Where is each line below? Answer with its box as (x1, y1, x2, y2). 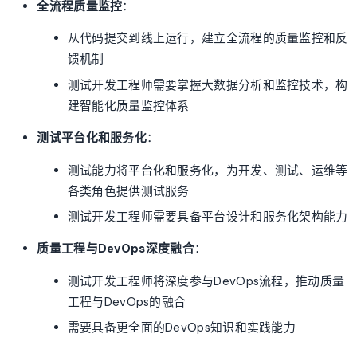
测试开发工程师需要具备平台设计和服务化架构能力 (67, 208, 348, 225)
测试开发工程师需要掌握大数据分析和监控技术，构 (67, 76, 348, 93)
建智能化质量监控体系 (67, 97, 190, 114)
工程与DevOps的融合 (67, 293, 186, 310)
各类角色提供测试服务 (67, 182, 190, 199)
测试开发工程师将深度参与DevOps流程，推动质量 (67, 273, 345, 289)
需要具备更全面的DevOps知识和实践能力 (67, 320, 296, 336)
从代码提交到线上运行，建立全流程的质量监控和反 (67, 30, 348, 47)
